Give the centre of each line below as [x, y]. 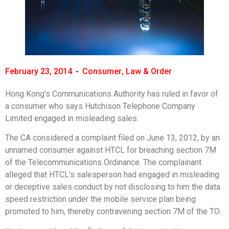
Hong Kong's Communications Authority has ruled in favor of [112, 94]
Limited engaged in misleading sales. [72, 118]
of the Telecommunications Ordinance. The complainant [103, 163]
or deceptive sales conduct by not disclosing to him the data [113, 187]
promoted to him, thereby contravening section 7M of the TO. [113, 212]
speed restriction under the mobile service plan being [100, 199]
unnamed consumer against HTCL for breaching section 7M [111, 150]
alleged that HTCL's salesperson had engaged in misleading [112, 175]
